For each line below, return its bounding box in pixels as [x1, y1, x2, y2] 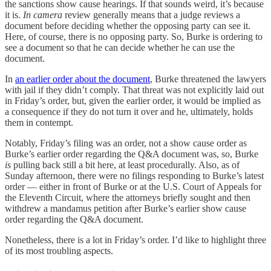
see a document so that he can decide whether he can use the [5, 42, 235, 53]
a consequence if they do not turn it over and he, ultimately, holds [5, 106, 253, 117]
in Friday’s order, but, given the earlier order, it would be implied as [5, 96, 261, 106]
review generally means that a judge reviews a [62, 10, 240, 21]
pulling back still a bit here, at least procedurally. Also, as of [11, 160, 240, 171]
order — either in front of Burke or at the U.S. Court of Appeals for [5, 181, 261, 192]
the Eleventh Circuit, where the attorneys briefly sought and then [5, 192, 250, 203]
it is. [5, 10, 23, 21]
